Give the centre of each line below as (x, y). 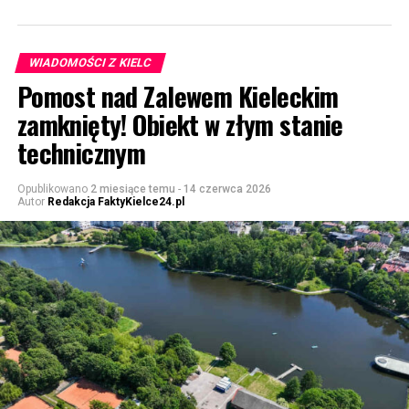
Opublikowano (52, 189)
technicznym (81, 152)
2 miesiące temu (132, 189)
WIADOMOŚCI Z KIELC (90, 62)
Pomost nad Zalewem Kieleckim (178, 95)
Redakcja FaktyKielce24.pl (115, 201)
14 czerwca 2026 (227, 189)
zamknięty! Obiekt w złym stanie (180, 124)
